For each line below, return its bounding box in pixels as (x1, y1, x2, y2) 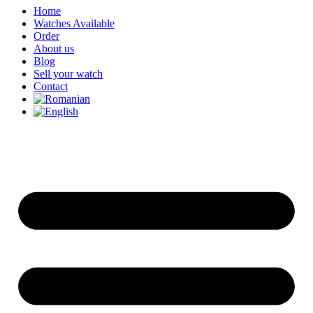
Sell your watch (34, 67, 103, 80)
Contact (34, 80, 68, 92)
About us (34, 42, 74, 54)
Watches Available (34, 17, 115, 29)
